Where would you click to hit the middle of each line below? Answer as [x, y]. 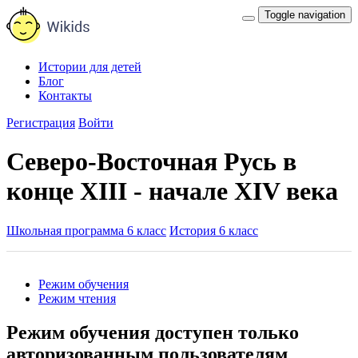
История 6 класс [214, 230]
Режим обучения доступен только [153, 332]
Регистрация [41, 123]
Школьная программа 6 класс [86, 230]
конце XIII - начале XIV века [172, 191]
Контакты [65, 95]
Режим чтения [77, 298]
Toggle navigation [305, 15]
